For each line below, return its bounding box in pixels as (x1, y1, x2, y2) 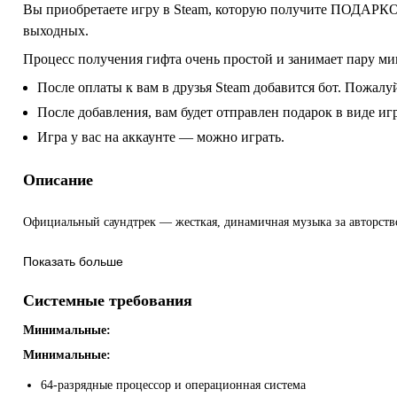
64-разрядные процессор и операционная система (41, 378, 306, 392)
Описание (23, 170, 93, 189)
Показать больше (23, 253, 123, 269)
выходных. (23, 22, 89, 38)
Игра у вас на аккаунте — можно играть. (37, 128, 284, 144)
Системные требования (23, 291, 192, 309)
